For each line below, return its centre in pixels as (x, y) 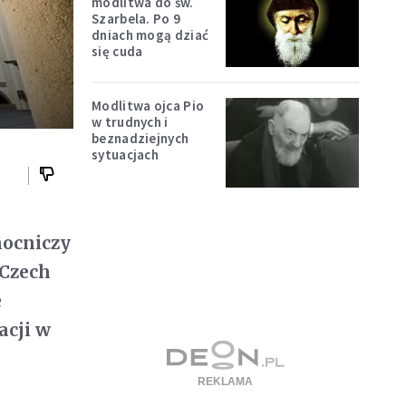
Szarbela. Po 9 (136, 18)
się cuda (117, 51)
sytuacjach (125, 155)
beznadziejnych (140, 139)
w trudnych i (130, 122)
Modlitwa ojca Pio (148, 106)
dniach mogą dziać (150, 34)
